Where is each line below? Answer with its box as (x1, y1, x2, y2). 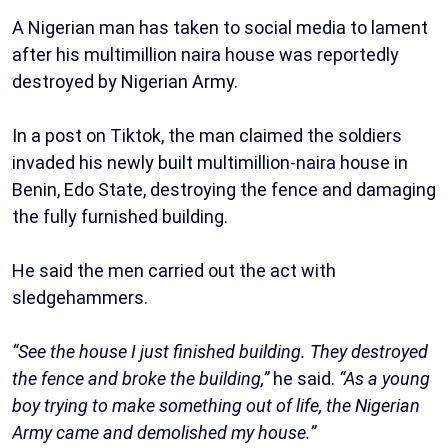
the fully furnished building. (12, 205, 228, 227)
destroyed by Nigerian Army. (12, 70, 238, 92)
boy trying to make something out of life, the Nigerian (12, 394, 420, 416)
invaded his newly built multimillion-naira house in (12, 151, 408, 173)
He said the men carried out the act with (12, 259, 336, 281)
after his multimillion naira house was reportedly (12, 43, 399, 65)
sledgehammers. (12, 286, 148, 308)
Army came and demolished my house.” (12, 421, 316, 443)
